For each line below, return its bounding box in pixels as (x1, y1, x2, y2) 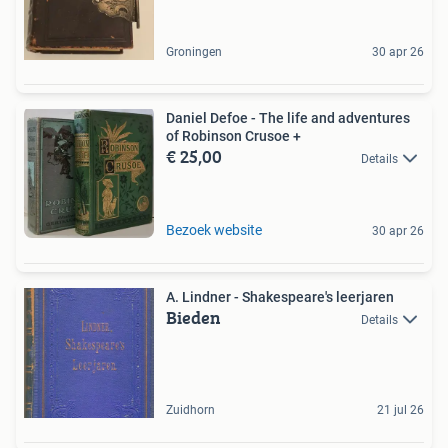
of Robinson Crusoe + (166, 128, 301, 145)
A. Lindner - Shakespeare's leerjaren (166, 289, 394, 306)
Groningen (166, 45, 222, 60)
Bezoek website (166, 222, 262, 239)
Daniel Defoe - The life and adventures (166, 110, 410, 127)
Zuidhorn (166, 403, 215, 418)
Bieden (166, 304, 221, 332)
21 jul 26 (377, 403, 424, 418)
